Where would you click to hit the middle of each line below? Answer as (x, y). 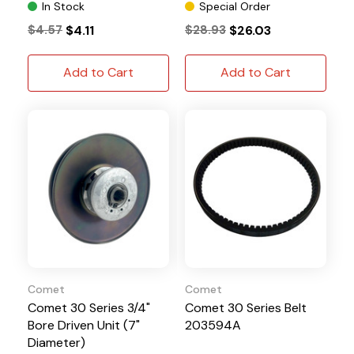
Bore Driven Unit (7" (84, 325)
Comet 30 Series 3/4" (89, 307)
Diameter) (56, 342)
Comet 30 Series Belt (246, 307)
